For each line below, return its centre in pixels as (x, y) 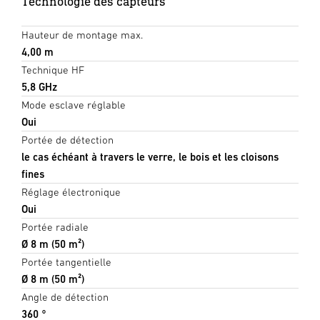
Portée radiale (55, 227)
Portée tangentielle (66, 262)
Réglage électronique (71, 192)
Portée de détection (67, 140)
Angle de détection (65, 297)
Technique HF (53, 70)
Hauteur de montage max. (82, 35)
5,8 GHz (39, 87)
